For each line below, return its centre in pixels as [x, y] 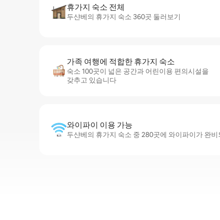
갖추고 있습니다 [92, 80]
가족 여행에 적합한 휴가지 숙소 [121, 62]
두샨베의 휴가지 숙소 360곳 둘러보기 [124, 17]
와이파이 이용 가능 [100, 125]
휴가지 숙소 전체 [96, 7]
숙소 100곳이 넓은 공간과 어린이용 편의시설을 [138, 71]
